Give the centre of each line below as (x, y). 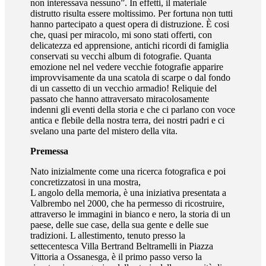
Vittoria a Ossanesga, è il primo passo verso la (116, 256)
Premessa (50, 151)
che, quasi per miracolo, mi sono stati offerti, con (121, 34)
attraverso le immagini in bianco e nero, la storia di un (131, 214)
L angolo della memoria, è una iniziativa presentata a (129, 192)
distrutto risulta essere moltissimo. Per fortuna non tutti (132, 13)
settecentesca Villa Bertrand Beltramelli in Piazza (122, 246)
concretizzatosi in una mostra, (86, 182)
